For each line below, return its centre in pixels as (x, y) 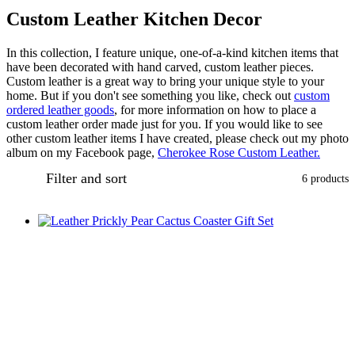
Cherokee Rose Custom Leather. (239, 152)
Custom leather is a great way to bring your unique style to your (165, 81)
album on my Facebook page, (82, 152)
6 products (325, 178)
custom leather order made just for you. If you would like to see (164, 124)
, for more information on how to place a (215, 109)
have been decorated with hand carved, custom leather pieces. (160, 67)
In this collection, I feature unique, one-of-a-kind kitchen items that (172, 52)
